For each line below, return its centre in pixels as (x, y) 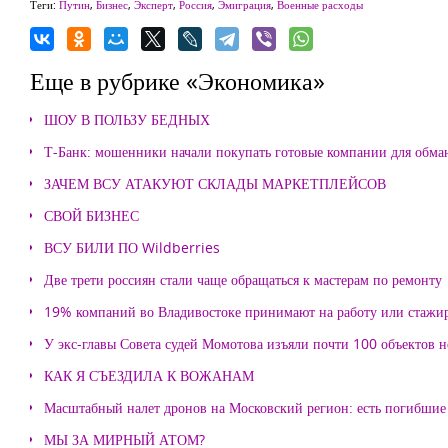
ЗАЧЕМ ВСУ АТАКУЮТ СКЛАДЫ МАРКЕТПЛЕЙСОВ (215, 183)
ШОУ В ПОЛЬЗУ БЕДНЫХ (127, 119)
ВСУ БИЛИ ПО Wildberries (132, 247)
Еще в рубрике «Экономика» (177, 80)
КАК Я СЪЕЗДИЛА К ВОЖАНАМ (149, 375)
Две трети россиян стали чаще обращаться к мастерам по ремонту (243, 279)
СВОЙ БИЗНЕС (91, 215)
